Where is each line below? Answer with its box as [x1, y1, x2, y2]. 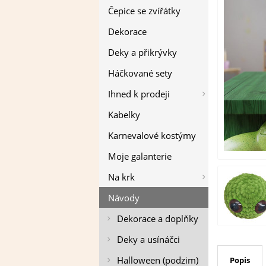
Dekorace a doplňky [117, 212, 198, 224]
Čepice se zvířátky [108, 4, 180, 17]
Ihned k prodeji [108, 87, 170, 100]
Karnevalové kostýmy [108, 129, 196, 141]
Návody [108, 191, 140, 204]
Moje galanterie [108, 150, 172, 162]
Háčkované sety [108, 66, 172, 79]
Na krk [108, 170, 135, 183]
